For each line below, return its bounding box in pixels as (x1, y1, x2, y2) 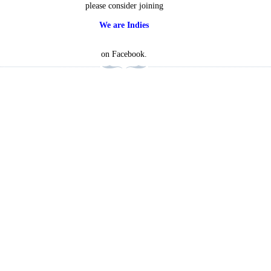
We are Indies (99, 21, 149, 30)
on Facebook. (101, 50, 148, 59)
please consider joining (85, 1, 163, 11)
